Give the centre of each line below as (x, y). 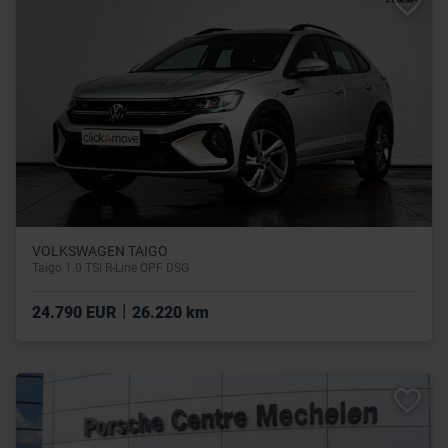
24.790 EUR (76, 313)
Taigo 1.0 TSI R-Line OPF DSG (110, 268)
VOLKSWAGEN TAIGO (100, 251)
